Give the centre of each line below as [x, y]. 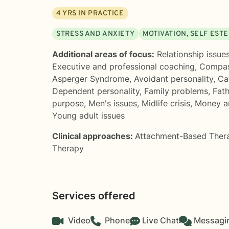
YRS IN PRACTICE [93, 13]
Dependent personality [96, 91]
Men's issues [113, 103]
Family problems [176, 91]
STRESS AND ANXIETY [96, 34]
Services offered [94, 196]
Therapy [68, 148]
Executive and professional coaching [123, 66]
